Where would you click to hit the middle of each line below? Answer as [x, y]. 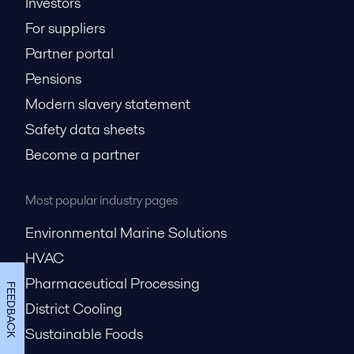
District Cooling [74, 309]
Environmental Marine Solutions [126, 233]
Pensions [53, 79]
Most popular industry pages [102, 200]
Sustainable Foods [84, 334]
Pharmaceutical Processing [113, 283]
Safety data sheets [85, 129]
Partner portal [70, 53]
